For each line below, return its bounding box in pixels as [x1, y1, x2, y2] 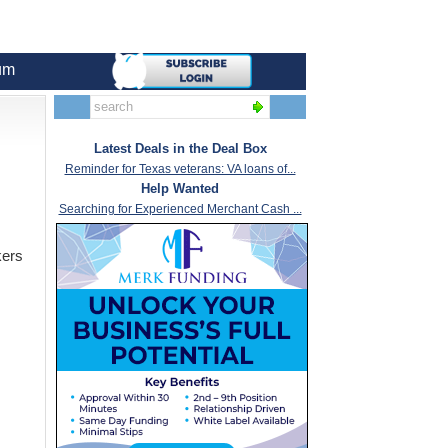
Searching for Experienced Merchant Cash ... [58, 202, 302, 217]
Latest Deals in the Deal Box [93, 141, 267, 157]
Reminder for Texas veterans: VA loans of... [64, 162, 296, 177]
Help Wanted [141, 181, 219, 197]
